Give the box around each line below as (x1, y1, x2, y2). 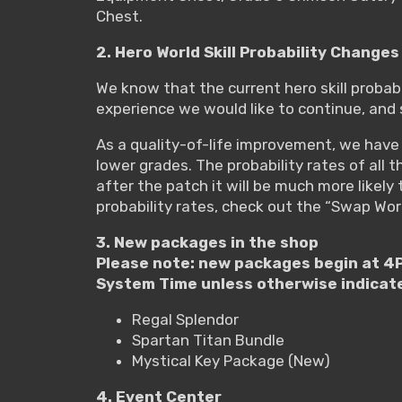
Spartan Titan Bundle (132, 330, 284, 349)
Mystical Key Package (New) (132, 351, 330, 370)
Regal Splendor (132, 310, 239, 328)
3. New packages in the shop (96, 232, 319, 251)
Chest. (96, 6, 143, 25)
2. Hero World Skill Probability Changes (96, 42, 399, 61)
